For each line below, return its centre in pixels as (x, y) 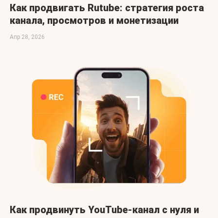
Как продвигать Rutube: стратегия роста (107, 8)
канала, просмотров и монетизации (94, 21)
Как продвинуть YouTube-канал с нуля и (104, 209)
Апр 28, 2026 (27, 37)
